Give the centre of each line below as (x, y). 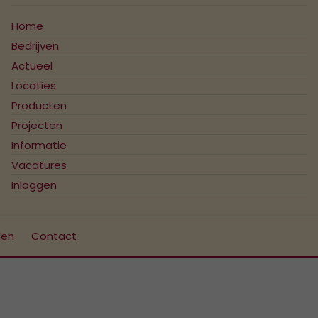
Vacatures (39, 165)
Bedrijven (35, 46)
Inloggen (34, 185)
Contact (54, 236)
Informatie (39, 145)
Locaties (33, 86)
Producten (39, 105)
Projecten (37, 125)
